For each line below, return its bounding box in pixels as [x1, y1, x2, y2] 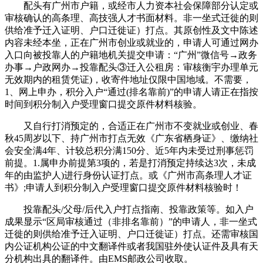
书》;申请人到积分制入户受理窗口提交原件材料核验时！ [5, 183, 242, 193]
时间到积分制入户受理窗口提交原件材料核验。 [5, 99, 202, 109]
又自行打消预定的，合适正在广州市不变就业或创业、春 [5, 121, 258, 131]
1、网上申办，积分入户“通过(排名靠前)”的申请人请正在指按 [5, 87, 258, 97]
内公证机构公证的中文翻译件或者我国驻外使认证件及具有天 [5, 241, 258, 251]
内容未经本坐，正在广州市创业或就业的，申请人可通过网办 [5, 38, 258, 48]
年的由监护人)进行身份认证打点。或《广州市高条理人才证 [5, 170, 252, 180]
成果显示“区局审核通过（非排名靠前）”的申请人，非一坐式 [5, 217, 257, 227]
